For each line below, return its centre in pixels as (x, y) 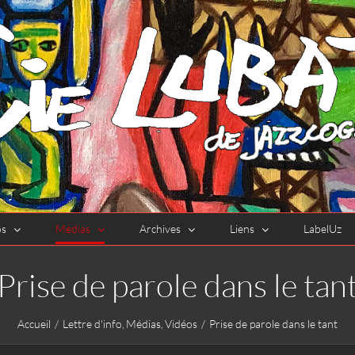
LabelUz (322, 229)
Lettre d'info (92, 324)
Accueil (34, 324)
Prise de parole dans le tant (274, 324)
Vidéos (181, 324)
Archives (160, 229)
